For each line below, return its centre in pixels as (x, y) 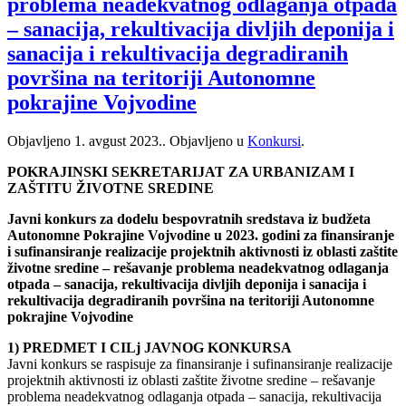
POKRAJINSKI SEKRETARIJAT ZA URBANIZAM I (181, 171)
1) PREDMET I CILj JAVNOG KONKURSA (150, 347)
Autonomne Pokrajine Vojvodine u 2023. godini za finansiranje (201, 235)
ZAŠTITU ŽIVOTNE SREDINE (111, 188)
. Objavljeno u (205, 140)
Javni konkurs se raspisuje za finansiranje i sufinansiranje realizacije (200, 363)
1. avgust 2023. (118, 140)
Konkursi (274, 140)
